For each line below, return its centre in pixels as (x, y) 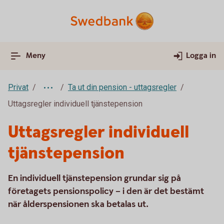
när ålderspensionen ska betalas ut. (79, 204)
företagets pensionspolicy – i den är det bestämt (106, 191)
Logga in (201, 56)
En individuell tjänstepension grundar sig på (94, 178)
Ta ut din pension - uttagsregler (122, 87)
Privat (18, 87)
